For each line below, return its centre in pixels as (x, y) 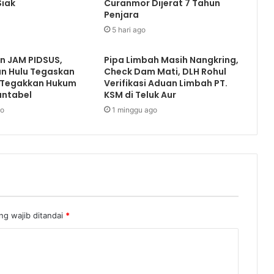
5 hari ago (128, 29)
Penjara (121, 14)
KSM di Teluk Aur (140, 94)
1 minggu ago (134, 109)
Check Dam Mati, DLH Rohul (165, 71)
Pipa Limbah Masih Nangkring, (171, 60)
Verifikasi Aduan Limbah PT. (165, 83)
